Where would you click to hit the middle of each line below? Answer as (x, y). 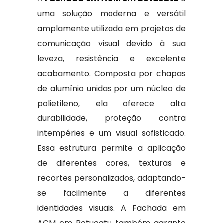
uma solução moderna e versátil (111, 14)
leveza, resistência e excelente (111, 59)
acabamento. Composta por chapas (111, 74)
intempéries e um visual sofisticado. (111, 133)
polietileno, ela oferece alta (111, 104)
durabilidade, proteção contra (111, 118)
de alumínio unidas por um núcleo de (111, 89)
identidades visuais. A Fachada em (111, 208)
